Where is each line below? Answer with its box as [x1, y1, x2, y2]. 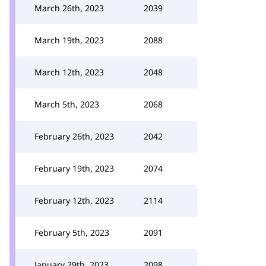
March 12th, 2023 [34, 66, 104, 78]
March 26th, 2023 [34, 2, 104, 14]
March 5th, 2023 [34, 99, 99, 110]
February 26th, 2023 [34, 131, 114, 142]
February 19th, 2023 [34, 163, 114, 174]
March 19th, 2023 [34, 34, 104, 46]
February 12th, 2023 [34, 195, 114, 206]
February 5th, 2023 [34, 227, 109, 238]
